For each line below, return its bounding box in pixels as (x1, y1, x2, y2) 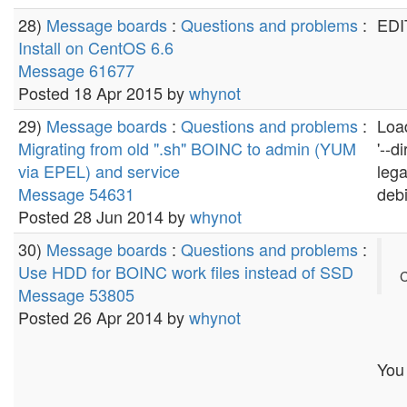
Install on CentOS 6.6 (18, 35, 174, 59)
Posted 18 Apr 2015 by (18, 81, 189, 104)
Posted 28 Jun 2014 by (18, 204, 190, 228)
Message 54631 (18, 182, 134, 205)
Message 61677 (18, 58, 134, 82)
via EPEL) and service (18, 159, 180, 183)
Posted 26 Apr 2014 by (18, 305, 189, 329)
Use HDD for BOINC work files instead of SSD (18, 260, 353, 283)
